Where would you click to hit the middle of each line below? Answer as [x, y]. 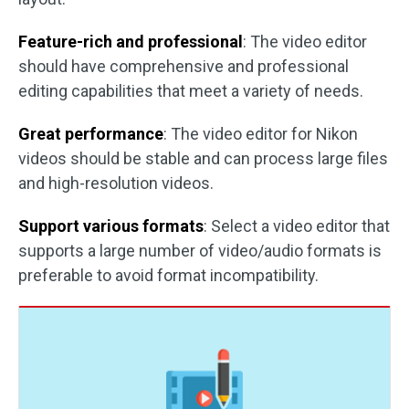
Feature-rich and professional [131, 42]
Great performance [91, 134]
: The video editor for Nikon [261, 134]
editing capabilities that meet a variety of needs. [191, 91]
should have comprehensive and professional [184, 66]
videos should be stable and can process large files [203, 158]
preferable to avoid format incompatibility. [168, 275]
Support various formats [111, 226]
